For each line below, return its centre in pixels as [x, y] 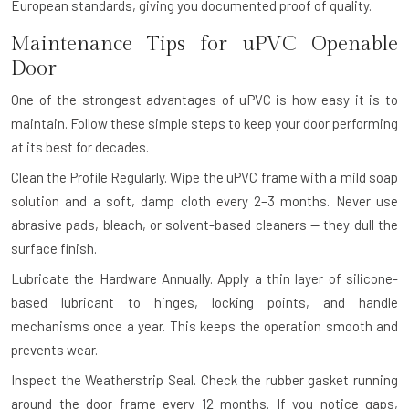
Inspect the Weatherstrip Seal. [104, 379]
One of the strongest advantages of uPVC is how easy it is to [204, 99]
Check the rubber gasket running [297, 379]
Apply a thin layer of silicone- [305, 278]
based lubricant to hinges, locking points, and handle [204, 302]
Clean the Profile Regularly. [89, 177]
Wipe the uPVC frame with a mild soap [283, 177]
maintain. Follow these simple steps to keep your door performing [204, 123]
